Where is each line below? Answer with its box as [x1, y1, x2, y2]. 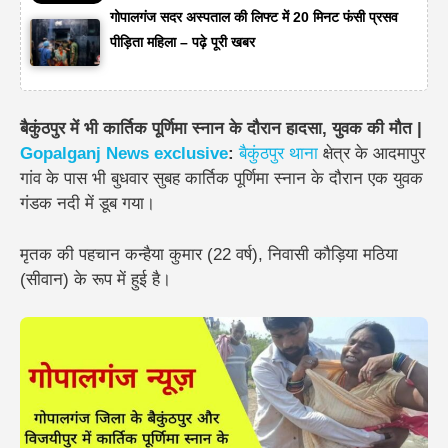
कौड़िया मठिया [314, 244, 398, 264]
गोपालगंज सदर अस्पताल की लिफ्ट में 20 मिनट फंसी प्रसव [110, 8, 399, 25]
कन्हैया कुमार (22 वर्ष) [125, 244, 258, 264]
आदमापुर [373, 144, 425, 164]
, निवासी [258, 244, 314, 264]
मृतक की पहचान [20, 244, 125, 264]
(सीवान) [20, 269, 69, 289]
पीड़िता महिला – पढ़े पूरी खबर [110, 33, 256, 50]
